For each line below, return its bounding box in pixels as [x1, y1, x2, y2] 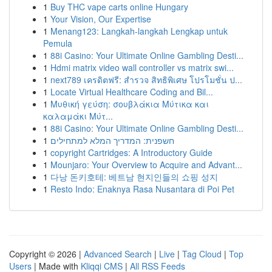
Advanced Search [84, 248, 152, 260]
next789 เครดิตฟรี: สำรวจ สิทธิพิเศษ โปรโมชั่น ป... [50, 73, 242, 86]
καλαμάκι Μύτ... [43, 110, 113, 122]
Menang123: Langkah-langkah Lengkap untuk [50, 25, 228, 37]
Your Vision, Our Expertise [50, 13, 151, 25]
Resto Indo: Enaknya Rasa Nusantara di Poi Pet [50, 183, 234, 195]
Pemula [43, 37, 72, 49]
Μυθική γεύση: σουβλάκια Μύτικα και [50, 98, 209, 110]
